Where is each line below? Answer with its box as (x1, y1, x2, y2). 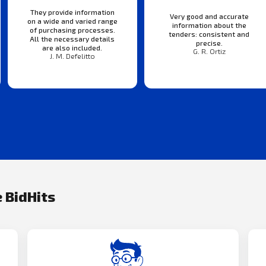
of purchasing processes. (29, 25, 115, 34)
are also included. (42, 43, 103, 52)
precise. (195, 39, 223, 47)
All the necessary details (30, 34, 115, 43)
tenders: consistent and (169, 30, 250, 39)
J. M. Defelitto (49, 51, 95, 61)
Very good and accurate (169, 12, 249, 21)
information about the (172, 21, 246, 30)
